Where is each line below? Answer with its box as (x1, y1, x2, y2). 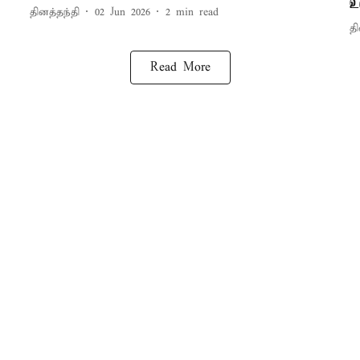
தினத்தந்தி (29, 5, 80, 19)
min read (175, 5, 219, 19)
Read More (149, 60, 211, 76)
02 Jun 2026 (94, 5, 150, 19)
